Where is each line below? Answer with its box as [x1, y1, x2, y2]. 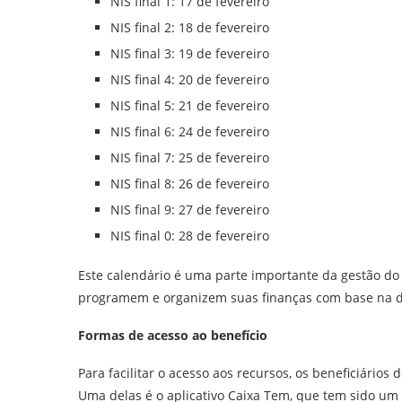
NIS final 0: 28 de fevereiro [110, 227, 269, 244]
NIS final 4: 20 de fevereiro [110, 71, 269, 88]
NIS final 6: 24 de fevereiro [110, 123, 269, 140]
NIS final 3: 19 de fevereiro [110, 45, 269, 62]
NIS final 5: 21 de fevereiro [110, 97, 269, 114]
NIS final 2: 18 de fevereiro [110, 19, 269, 36]
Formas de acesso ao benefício [78, 327, 267, 344]
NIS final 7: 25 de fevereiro [110, 149, 269, 166]
